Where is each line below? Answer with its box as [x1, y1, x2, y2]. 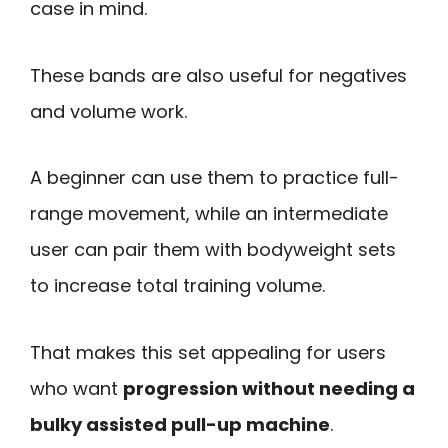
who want [30, 376, 123, 402]
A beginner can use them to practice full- [30, 165, 399, 191]
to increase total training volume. [30, 273, 325, 299]
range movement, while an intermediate [30, 201, 388, 227]
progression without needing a [123, 376, 415, 402]
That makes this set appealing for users [30, 340, 386, 366]
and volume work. [30, 98, 187, 124]
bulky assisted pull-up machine [30, 412, 330, 438]
